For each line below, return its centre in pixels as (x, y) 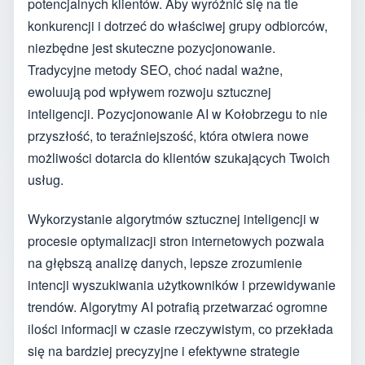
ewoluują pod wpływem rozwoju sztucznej (150, 91)
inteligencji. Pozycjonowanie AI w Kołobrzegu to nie (178, 113)
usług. (46, 179)
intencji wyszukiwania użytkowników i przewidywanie (182, 285)
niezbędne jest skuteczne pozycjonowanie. (152, 47)
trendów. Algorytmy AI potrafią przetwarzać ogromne (178, 307)
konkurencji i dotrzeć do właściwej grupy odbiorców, (178, 25)
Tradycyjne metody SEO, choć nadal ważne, (155, 69)
